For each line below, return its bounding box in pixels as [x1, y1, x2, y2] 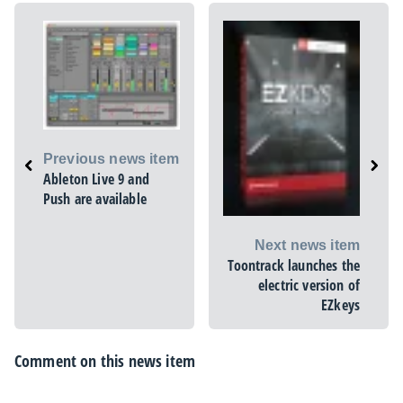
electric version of [257, 274, 360, 295]
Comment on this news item [14, 348, 195, 372]
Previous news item [43, 151, 179, 167]
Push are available [43, 189, 147, 210]
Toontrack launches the [228, 255, 360, 275]
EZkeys [321, 294, 360, 315]
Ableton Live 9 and [43, 169, 149, 190]
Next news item [254, 237, 360, 253]
